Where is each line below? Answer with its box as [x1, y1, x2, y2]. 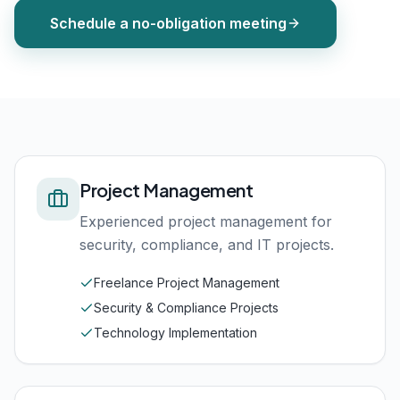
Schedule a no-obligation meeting [50, 14, 287, 32]
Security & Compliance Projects [94, 300, 279, 315]
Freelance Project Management [94, 275, 279, 290]
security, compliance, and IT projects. [79, 236, 334, 254]
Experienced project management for [79, 212, 332, 230]
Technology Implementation [94, 325, 257, 340]
